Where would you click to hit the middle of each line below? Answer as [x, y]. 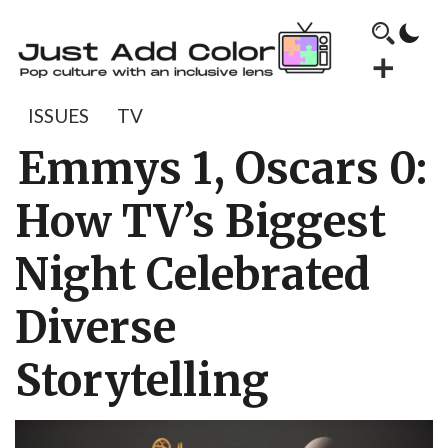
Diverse [95, 328]
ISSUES [58, 115]
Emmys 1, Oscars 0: [222, 169]
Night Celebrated [192, 275]
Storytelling [142, 381]
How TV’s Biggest [200, 222]
